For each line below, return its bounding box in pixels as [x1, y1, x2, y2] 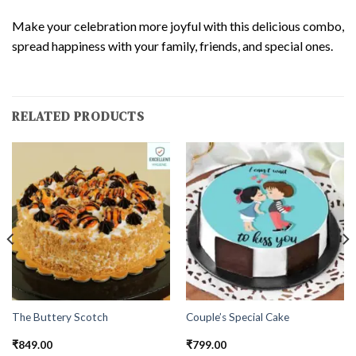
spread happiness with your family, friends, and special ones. [12, 38, 333, 54]
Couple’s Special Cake [185, 311, 289, 324]
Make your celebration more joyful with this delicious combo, [12, 18, 344, 34]
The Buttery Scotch [11, 311, 108, 324]
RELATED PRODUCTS [12, 107, 145, 126]
